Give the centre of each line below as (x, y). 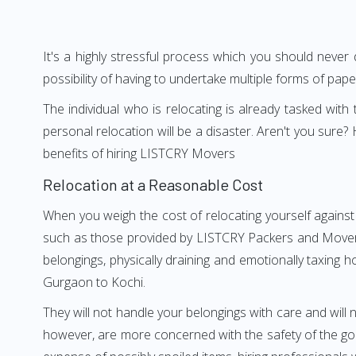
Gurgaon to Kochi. (94, 282)
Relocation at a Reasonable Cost (153, 184)
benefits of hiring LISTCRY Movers (139, 153)
